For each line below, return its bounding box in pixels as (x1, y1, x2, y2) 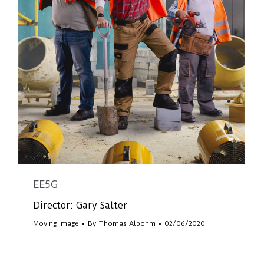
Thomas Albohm (98, 219, 156, 228)
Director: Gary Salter (33, 200, 128, 212)
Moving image (33, 219, 80, 228)
